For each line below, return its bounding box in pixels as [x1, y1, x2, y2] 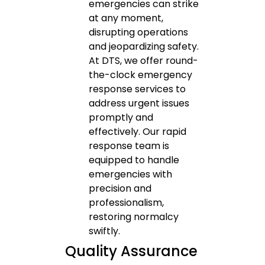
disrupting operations [89, 25, 188, 40]
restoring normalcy [89, 210, 179, 224]
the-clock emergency [89, 68, 192, 82]
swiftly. [89, 224, 120, 238]
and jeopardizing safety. [89, 40, 199, 54]
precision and [89, 182, 151, 196]
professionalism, [89, 196, 164, 210]
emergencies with [89, 167, 172, 182]
